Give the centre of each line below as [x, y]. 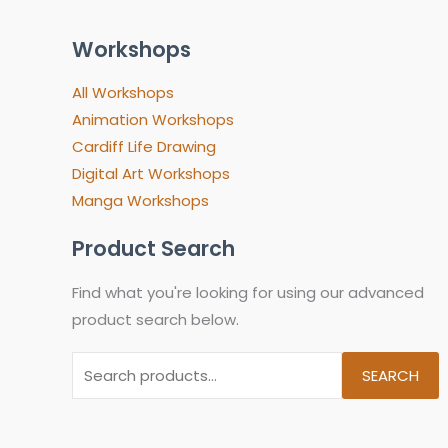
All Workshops [123, 93]
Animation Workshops [153, 120]
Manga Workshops [140, 201]
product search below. [155, 319]
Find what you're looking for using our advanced [248, 292]
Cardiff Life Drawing [144, 147]
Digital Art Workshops [151, 174]
